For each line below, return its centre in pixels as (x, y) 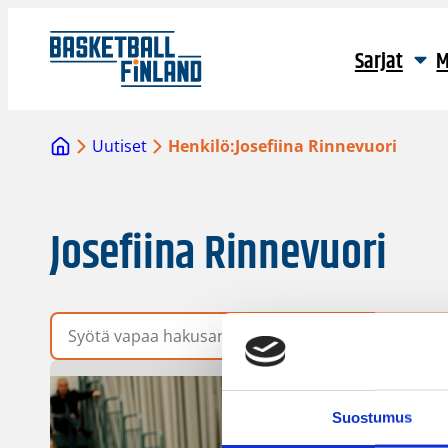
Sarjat (378, 62)
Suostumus (372, 417)
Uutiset (120, 146)
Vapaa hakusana (111, 322)
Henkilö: (202, 146)
